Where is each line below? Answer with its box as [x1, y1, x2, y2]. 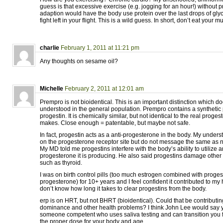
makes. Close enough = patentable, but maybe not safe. [40, 119, 190, 126]
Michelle [40, 85, 63, 92]
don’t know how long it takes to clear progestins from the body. [40, 185, 207, 192]
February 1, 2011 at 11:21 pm [61, 44, 139, 51]
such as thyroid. [40, 159, 82, 166]
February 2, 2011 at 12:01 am [65, 85, 144, 92]
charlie [40, 44, 59, 51]
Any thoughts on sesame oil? [40, 58, 118, 65]
